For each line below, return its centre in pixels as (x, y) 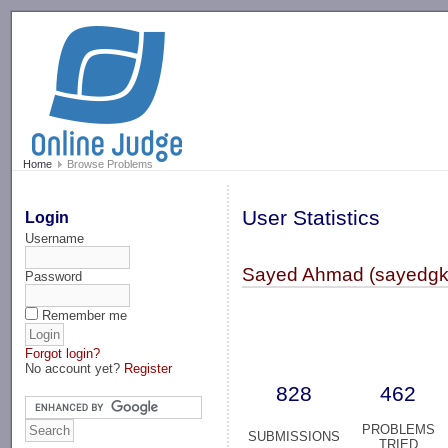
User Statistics (311, 218)
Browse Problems (108, 164)
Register (148, 368)
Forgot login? (63, 353)
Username (55, 238)
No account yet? (75, 368)
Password (54, 276)
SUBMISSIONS (294, 437)
